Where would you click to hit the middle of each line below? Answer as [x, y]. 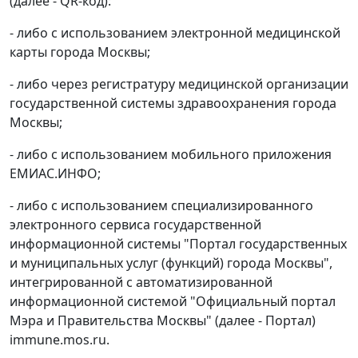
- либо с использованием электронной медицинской [175, 33]
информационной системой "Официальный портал [173, 301]
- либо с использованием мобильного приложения [171, 154]
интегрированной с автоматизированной [141, 282]
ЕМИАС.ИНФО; [55, 173]
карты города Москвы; [80, 52]
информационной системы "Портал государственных [178, 244]
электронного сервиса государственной [135, 225]
